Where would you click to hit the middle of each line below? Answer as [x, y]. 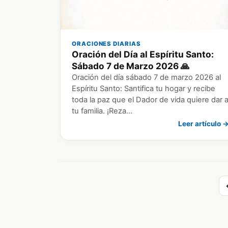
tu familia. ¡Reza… [102, 111]
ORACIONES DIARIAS [106, 44]
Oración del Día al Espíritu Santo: [143, 54]
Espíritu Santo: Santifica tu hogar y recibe [144, 89]
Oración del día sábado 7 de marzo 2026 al [146, 78]
